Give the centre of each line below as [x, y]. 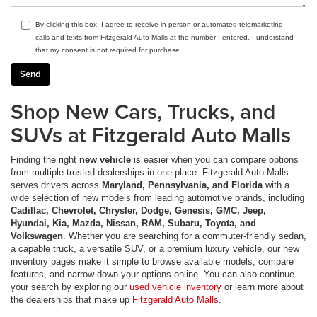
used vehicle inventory [175, 287]
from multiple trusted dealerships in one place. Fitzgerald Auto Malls [150, 173]
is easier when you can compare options [215, 160]
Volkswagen [37, 236]
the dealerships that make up [71, 300]
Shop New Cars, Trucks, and [143, 112]
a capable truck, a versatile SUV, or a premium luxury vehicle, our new [155, 249]
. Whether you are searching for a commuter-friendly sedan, [185, 236]
